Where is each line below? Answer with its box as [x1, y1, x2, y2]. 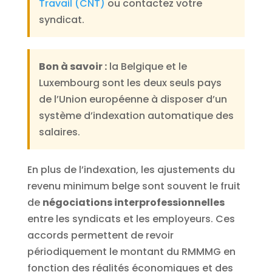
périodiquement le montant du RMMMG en [27, 244, 236, 259]
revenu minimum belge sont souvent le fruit [27, 178, 240, 193]
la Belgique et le [106, 59, 187, 73]
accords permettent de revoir [27, 228, 174, 242]
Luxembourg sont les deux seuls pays [38, 75, 222, 90]
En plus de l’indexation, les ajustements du [27, 162, 235, 177]
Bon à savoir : [38, 59, 107, 73]
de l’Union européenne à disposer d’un [38, 92, 227, 106]
